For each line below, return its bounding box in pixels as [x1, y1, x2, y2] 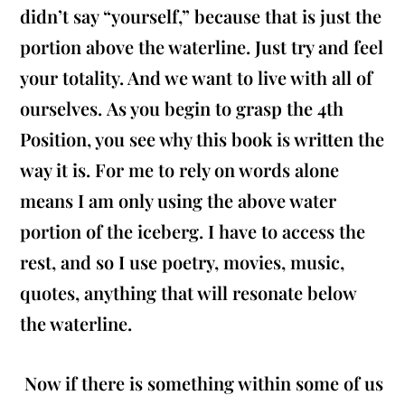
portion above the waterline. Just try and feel [20, 34, 384, 60]
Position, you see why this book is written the [20, 127, 385, 152]
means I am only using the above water [20, 188, 337, 213]
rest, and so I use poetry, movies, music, [20, 250, 345, 275]
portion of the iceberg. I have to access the [20, 219, 366, 244]
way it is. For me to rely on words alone [20, 157, 340, 183]
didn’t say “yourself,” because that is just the [20, 4, 382, 29]
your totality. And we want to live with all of [20, 65, 373, 90]
